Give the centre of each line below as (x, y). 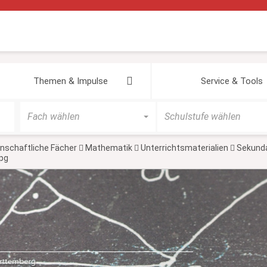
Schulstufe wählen (202, 117)
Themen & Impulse (71, 81)
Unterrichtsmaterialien (184, 148)
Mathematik (108, 148)
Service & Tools (232, 81)
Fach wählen (54, 117)
